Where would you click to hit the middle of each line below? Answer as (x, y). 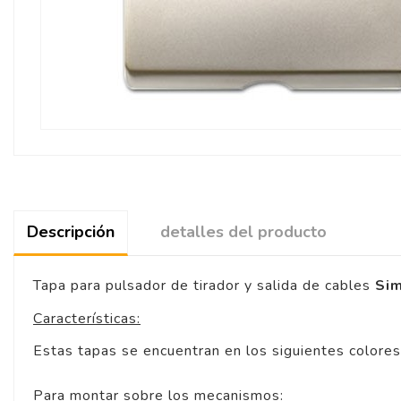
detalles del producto (243, 232)
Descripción (71, 232)
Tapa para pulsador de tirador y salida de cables (204, 286)
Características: (87, 318)
